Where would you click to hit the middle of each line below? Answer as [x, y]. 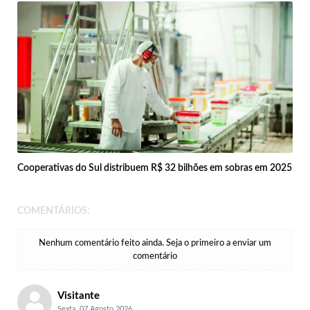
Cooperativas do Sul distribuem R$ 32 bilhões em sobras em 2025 [155, 168]
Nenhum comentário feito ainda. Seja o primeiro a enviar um [155, 243]
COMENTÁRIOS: [54, 211]
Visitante [78, 295]
